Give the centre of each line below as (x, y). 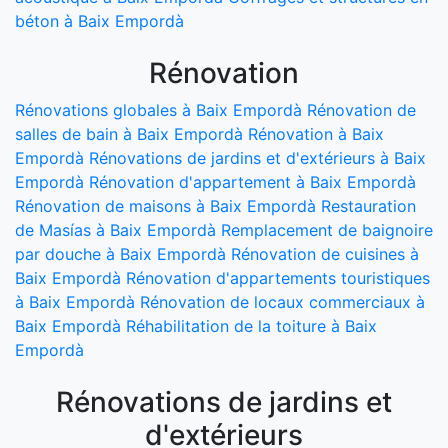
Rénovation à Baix (316, 133)
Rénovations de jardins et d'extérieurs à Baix (257, 157)
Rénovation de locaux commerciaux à (282, 301)
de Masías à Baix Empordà (115, 229)
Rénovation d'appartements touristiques (278, 277)
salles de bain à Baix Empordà (129, 133)
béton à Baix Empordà (99, 20)
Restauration (368, 205)
